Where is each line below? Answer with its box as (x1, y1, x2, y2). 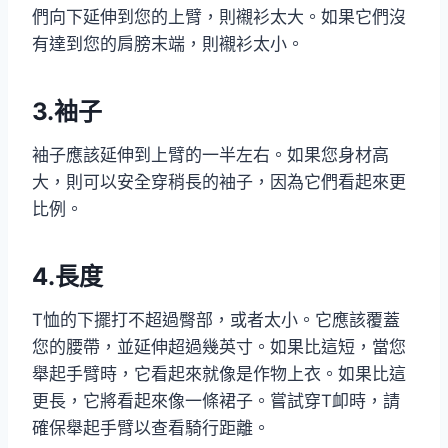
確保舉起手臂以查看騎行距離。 (32, 417, 270, 438)
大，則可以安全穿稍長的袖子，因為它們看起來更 (32, 171, 406, 192)
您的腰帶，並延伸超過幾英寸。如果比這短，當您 (32, 336, 406, 357)
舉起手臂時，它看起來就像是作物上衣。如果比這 (32, 363, 406, 384)
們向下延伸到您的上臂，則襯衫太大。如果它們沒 (32, 6, 406, 27)
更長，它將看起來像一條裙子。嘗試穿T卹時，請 (32, 390, 400, 411)
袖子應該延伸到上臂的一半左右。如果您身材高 (32, 144, 389, 165)
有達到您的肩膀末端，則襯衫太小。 (32, 33, 304, 54)
